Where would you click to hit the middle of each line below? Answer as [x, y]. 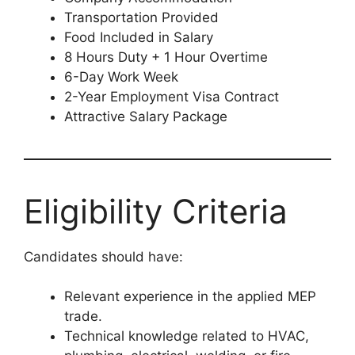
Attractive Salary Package [146, 116]
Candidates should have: [103, 256]
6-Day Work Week [121, 76]
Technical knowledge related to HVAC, [187, 336]
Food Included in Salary [139, 37]
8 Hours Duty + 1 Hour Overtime [166, 57]
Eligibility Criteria [156, 211]
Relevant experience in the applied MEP [190, 297]
